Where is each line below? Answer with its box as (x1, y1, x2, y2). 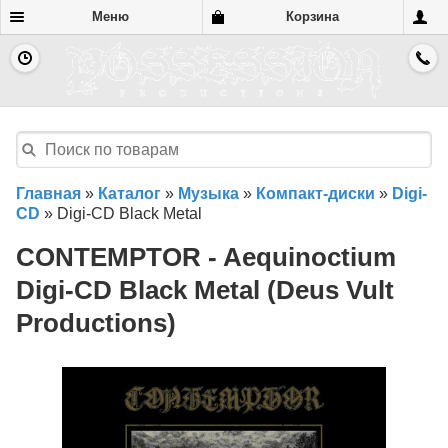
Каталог (98, 185, 161, 203)
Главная (16, 185, 81, 203)
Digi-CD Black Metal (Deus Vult (16, 276, 394, 305)
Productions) (16, 309, 176, 338)
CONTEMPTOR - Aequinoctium (16, 243, 396, 272)
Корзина (285, 9, 339, 24)
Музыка (178, 185, 239, 203)
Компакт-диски (256, 185, 375, 203)
